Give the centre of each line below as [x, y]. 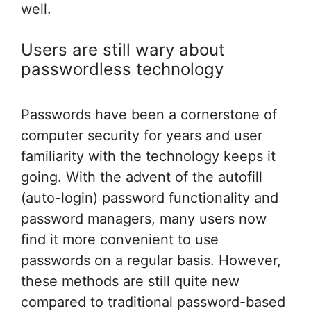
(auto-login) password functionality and [150, 198]
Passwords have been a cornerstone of [149, 115]
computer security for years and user [142, 136]
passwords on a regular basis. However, [151, 261]
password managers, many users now [144, 219]
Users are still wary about [123, 50]
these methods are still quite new [130, 281]
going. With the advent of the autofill [142, 177]
